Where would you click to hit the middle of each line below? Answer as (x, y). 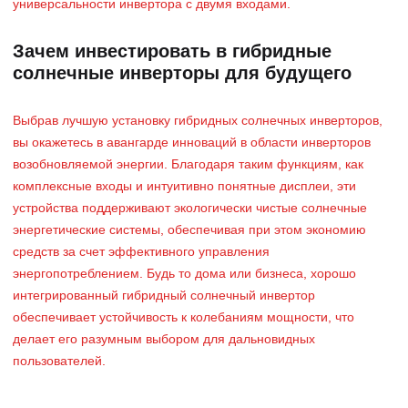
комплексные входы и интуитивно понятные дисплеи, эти (184, 187)
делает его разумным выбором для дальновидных (164, 340)
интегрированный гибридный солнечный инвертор (164, 296)
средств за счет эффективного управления (141, 253)
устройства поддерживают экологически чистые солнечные (190, 209)
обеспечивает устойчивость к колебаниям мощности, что (184, 318)
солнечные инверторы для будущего (182, 74)
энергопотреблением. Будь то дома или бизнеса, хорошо (184, 275)
